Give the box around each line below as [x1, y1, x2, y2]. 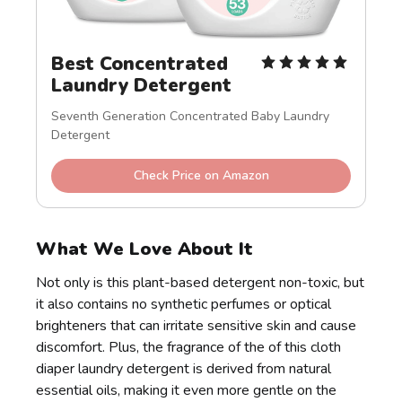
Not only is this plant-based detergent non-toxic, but [36, 272, 365, 293]
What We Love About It [36, 236, 254, 261]
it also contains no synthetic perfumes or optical [36, 293, 332, 314]
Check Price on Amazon [133, 166, 269, 184]
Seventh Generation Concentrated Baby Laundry [51, 107, 330, 125]
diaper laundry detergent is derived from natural [36, 358, 332, 379]
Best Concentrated [51, 50, 229, 76]
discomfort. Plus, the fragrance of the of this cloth [36, 336, 342, 357]
